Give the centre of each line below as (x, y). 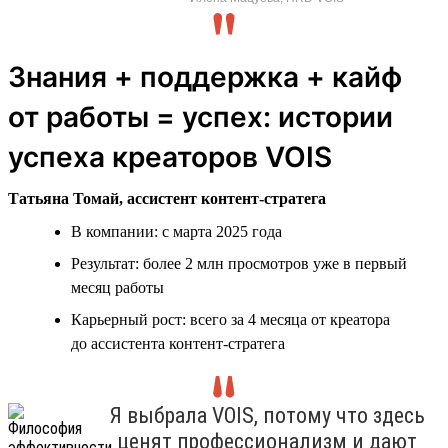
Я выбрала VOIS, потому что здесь (266, 415)
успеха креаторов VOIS (170, 156)
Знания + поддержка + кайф (205, 76)
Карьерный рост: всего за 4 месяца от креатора (230, 319)
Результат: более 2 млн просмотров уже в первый (239, 263)
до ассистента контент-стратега (178, 343)
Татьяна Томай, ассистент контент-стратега (167, 198)
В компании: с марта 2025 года (176, 231)
